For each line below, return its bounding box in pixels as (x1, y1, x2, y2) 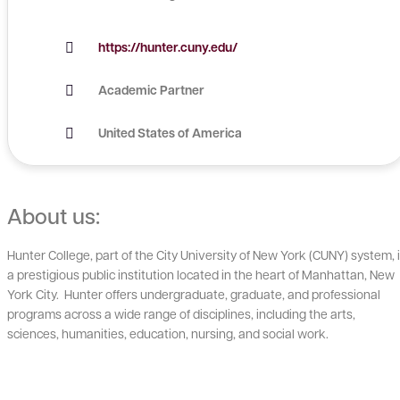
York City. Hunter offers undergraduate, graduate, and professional (7, 286, 380, 302)
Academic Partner (98, 81, 204, 98)
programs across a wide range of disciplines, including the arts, (7, 305, 355, 321)
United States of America (98, 124, 242, 141)
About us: (7, 201, 100, 230)
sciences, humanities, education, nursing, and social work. (7, 325, 329, 341)
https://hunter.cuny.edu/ (98, 38, 237, 55)
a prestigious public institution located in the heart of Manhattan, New (7, 266, 395, 282)
